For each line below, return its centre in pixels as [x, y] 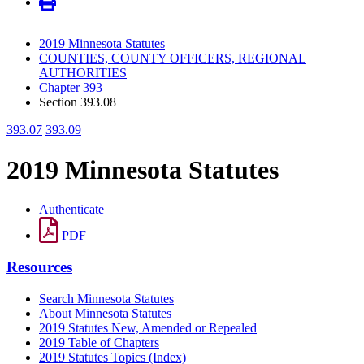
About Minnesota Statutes [105, 313]
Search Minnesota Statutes [106, 298]
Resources [39, 266]
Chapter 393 [71, 88]
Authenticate [71, 210]
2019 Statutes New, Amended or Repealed [148, 327]
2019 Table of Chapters [99, 342]
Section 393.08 [78, 102]
